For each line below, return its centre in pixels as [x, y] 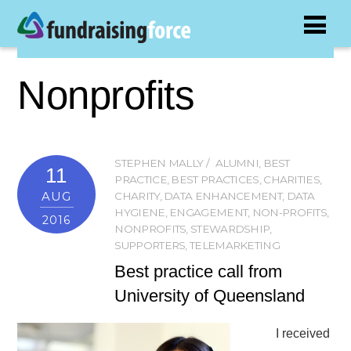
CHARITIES [291, 180]
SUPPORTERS [150, 246]
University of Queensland [210, 296]
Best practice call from [199, 272]
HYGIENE [140, 213]
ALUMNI [237, 163]
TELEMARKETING [235, 246]
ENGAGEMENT [209, 213]
